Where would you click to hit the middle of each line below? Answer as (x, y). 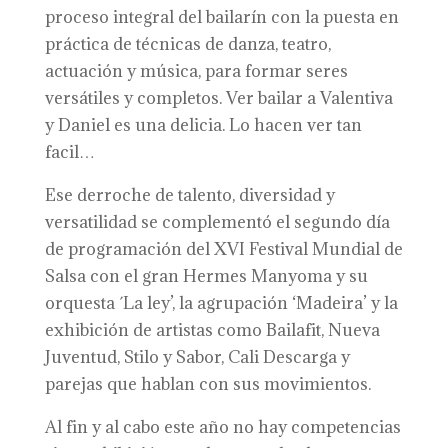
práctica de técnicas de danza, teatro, (187, 44)
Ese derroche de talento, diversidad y (189, 195)
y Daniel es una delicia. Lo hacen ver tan (203, 125)
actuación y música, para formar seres (196, 71)
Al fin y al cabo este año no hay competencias (222, 427)
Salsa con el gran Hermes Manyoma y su (206, 276)
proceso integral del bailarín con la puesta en (221, 17)
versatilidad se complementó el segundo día (217, 222)
